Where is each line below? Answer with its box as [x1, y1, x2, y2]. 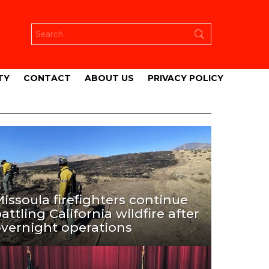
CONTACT [23, 72, 71, 83]
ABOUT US [85, 72, 134, 83]
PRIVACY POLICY [148, 72, 223, 83]
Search [31, 23, 60, 33]
